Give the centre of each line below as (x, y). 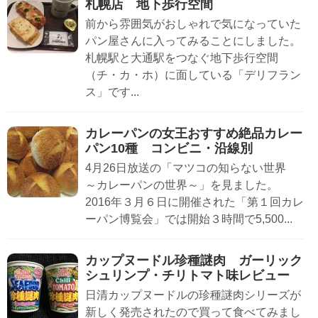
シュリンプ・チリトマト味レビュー (187, 276)
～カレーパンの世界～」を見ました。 (182, 185)
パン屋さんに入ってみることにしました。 (193, 41)
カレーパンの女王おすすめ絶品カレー (194, 134)
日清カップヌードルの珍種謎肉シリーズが (193, 295)
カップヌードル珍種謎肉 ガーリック (194, 261)
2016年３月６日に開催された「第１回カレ (194, 202)
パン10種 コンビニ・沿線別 (169, 149)
